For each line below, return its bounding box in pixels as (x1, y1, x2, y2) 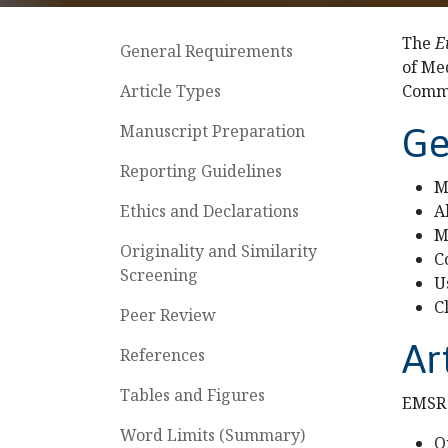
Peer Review (120, 304, 216, 326)
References (120, 344, 205, 366)
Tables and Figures (120, 384, 265, 406)
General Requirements (120, 40, 293, 62)
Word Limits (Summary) (120, 424, 305, 446)
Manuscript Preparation (120, 120, 305, 142)
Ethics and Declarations (120, 200, 299, 222)
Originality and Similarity (120, 240, 317, 262)
